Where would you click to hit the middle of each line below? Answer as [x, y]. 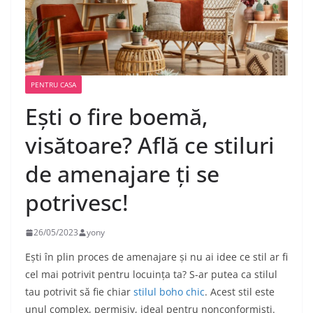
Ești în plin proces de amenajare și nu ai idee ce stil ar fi [156, 257]
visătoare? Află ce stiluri [150, 145]
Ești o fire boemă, [117, 117]
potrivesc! [77, 203]
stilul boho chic [169, 292]
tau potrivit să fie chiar [79, 292]
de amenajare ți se [122, 174]
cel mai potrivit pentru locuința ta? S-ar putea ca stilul [151, 275]
